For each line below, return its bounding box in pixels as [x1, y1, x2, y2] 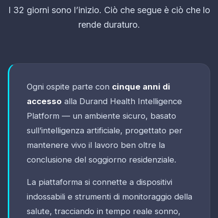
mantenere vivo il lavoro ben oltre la [27, 140, 165, 150]
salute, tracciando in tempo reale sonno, [27, 206, 181, 216]
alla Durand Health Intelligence [62, 96, 182, 106]
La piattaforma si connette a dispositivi [27, 177, 172, 187]
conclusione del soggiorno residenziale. [27, 154, 176, 164]
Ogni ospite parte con [27, 81, 112, 91]
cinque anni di [112, 81, 170, 91]
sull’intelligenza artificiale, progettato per [27, 125, 182, 135]
